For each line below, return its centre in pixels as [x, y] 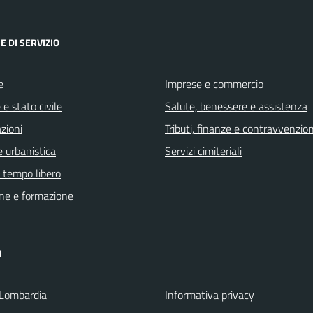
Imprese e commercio [214, 84]
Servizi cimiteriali [203, 151]
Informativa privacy [210, 295]
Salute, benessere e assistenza [236, 106]
